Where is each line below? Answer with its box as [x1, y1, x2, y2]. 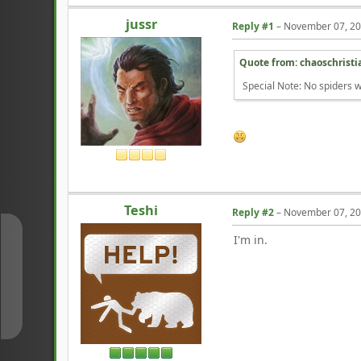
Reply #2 [232, 205, 275, 219]
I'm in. [234, 231, 268, 247]
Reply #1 [232, 19, 275, 33]
